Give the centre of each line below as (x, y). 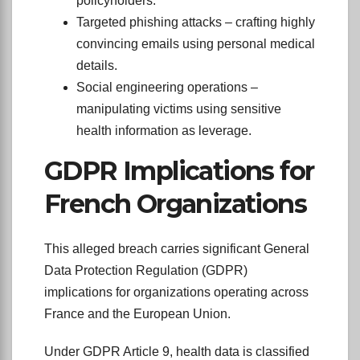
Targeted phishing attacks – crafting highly (196, 22)
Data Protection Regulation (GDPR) (146, 271)
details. (97, 65)
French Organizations (175, 203)
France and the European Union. (137, 314)
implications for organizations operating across (176, 292)
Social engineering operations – (167, 87)
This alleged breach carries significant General (177, 249)
